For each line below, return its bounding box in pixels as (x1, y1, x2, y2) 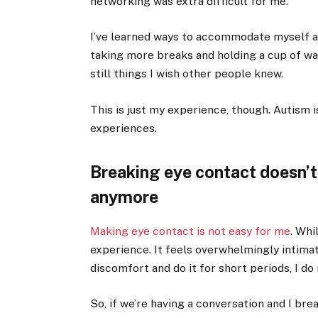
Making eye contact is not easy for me (90, 224, 291, 238)
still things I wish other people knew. (90, 67, 284, 81)
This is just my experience (90, 102, 227, 116)
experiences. (90, 121, 158, 135)
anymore (90, 187, 159, 207)
